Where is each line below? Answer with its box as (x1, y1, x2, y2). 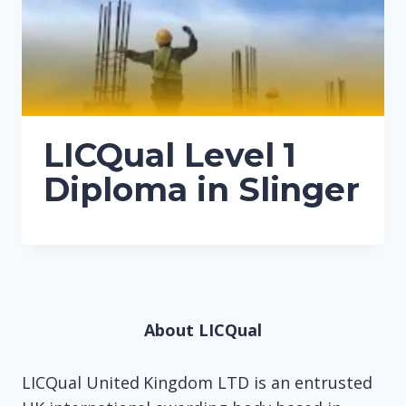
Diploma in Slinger (43, 169, 361, 209)
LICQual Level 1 (43, 134, 297, 175)
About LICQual (144, 319, 262, 341)
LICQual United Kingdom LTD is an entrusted (22, 372, 372, 393)
